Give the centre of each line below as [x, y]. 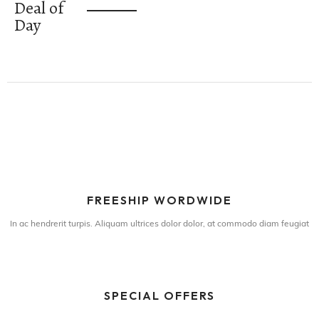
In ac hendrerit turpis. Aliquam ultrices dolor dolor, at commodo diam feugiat [159, 225]
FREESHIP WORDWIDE [159, 200]
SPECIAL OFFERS [159, 296]
